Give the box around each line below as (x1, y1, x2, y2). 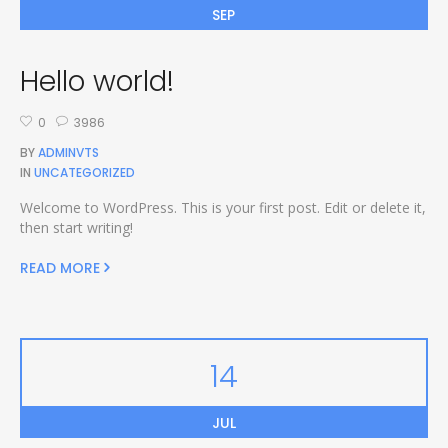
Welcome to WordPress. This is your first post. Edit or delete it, (19, 197, 426, 217)
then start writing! (19, 217, 133, 237)
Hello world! (19, 62, 174, 101)
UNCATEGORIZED (33, 163, 135, 181)
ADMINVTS (37, 143, 99, 161)
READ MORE (19, 257, 100, 278)
